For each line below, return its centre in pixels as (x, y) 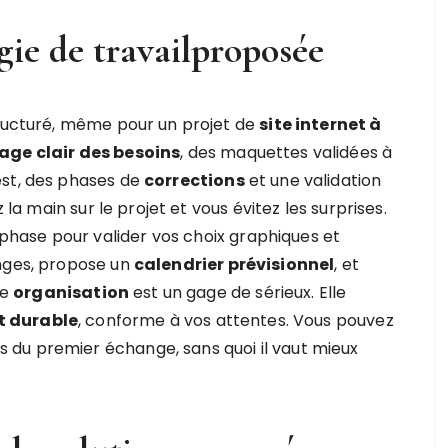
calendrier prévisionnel (234, 264)
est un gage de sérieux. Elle (237, 292)
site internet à (320, 124)
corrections (194, 180)
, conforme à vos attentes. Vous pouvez (235, 320)
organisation (71, 292)
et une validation (313, 180)
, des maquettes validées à (286, 152)
